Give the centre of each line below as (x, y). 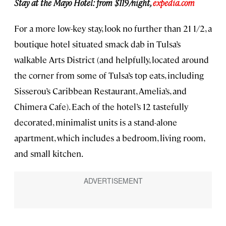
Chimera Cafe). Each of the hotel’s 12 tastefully (101, 107)
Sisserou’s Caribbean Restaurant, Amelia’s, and (100, 91)
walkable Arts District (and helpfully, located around (111, 60)
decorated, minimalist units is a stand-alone (96, 122)
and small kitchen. (49, 154)
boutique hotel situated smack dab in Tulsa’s (97, 44)
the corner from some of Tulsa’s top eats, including (109, 75)
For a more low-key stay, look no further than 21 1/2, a (113, 29)
